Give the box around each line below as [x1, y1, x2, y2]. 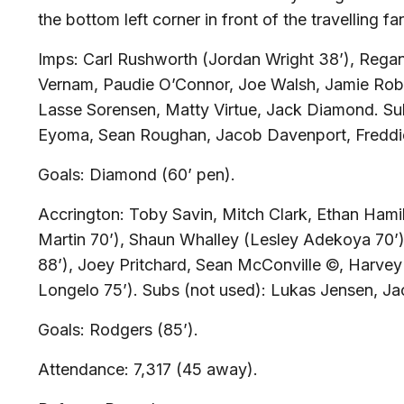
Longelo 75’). [38, 280, 142, 299]
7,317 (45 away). [129, 360, 258, 379]
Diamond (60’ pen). [85, 165, 235, 184]
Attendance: [38, 360, 129, 379]
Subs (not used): [142, 280, 271, 299]
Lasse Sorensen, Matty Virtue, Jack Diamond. [38, 100, 383, 119]
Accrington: [38, 205, 129, 224]
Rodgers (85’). [89, 320, 198, 339]
